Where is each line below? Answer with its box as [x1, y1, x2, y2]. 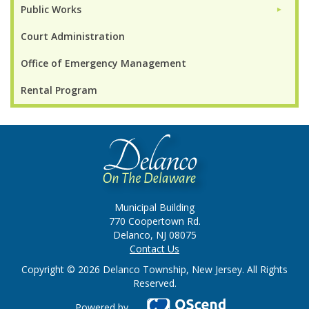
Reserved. [132, 276, 177, 290]
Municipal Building [114, 200, 195, 214]
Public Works [21, 2, 81, 16]
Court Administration [21, 29, 125, 43]
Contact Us [130, 241, 179, 255]
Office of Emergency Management [21, 56, 186, 70]
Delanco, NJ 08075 [112, 228, 197, 241]
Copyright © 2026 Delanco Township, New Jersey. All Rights [21, 262, 288, 276]
